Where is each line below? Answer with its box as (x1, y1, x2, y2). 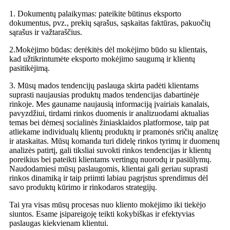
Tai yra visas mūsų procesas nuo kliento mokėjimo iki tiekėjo (9, 200, 206, 209)
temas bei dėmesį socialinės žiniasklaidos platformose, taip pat (9, 118, 209, 127)
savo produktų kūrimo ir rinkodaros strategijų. (9, 183, 157, 192)
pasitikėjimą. (9, 64, 50, 73)
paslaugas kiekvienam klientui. (9, 219, 108, 228)
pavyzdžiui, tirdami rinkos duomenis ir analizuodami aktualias (9, 109, 209, 118)
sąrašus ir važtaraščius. (9, 28, 82, 37)
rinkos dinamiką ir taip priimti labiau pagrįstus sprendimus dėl (9, 174, 208, 183)
